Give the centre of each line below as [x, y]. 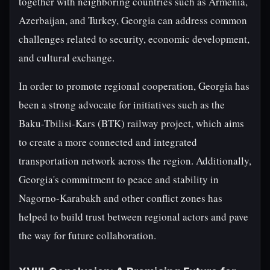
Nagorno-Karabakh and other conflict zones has [121, 198]
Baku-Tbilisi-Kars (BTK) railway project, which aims [131, 123]
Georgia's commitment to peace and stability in [119, 179]
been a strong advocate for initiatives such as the [122, 105]
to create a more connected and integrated [108, 142]
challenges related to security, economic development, [134, 39]
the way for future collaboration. [87, 235]
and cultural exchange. [67, 58]
